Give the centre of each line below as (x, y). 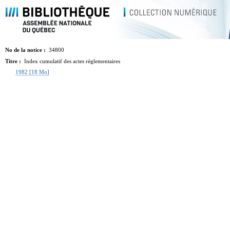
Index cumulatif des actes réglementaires (72, 61)
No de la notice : (26, 50)
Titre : (14, 61)
